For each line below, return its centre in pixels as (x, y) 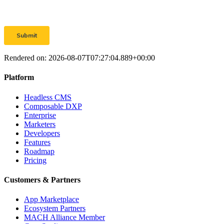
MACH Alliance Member (64, 217)
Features (37, 142)
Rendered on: (26, 58)
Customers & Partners (42, 179)
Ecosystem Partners (55, 208)
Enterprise (40, 115)
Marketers (40, 124)
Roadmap (39, 151)
